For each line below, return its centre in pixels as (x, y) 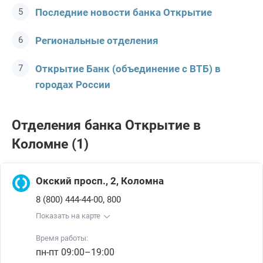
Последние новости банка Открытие (124, 12)
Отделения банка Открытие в (106, 125)
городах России (73, 85)
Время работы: (62, 238)
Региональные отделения (97, 41)
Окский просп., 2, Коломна (100, 181)
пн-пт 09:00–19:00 (75, 252)
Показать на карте (68, 216)
